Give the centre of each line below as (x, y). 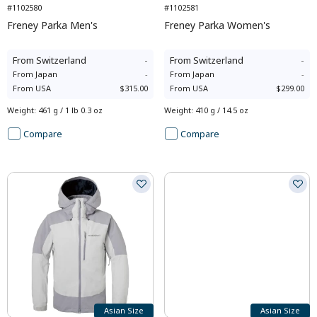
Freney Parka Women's (217, 25)
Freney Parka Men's (52, 25)
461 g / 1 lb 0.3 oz (70, 110)
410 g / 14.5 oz (221, 110)
